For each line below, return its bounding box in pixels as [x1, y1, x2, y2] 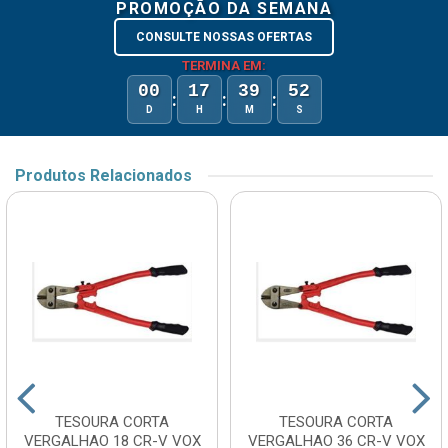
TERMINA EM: [182, 58, 266, 74]
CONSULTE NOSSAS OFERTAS [136, 30, 312, 45]
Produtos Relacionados [15, 166, 192, 186]
